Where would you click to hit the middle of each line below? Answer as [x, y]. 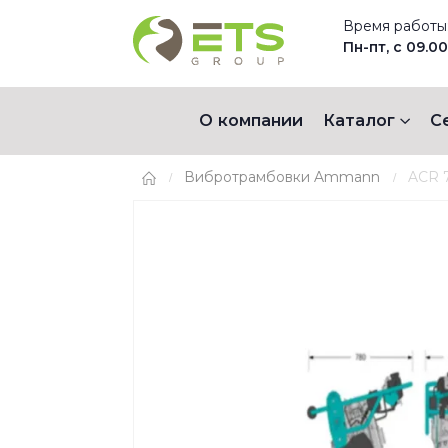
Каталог [358, 120]
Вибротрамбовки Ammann [282, 177]
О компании [250, 120]
